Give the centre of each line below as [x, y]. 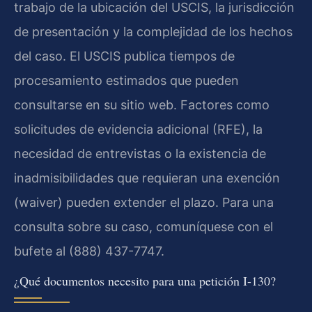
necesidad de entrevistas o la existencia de [140, 154]
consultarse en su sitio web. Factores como [142, 105]
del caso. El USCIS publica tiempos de [124, 56]
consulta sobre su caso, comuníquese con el [143, 227]
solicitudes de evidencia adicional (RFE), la [138, 130]
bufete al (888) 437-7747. [89, 251]
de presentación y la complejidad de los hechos [153, 32]
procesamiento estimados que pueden [126, 81]
